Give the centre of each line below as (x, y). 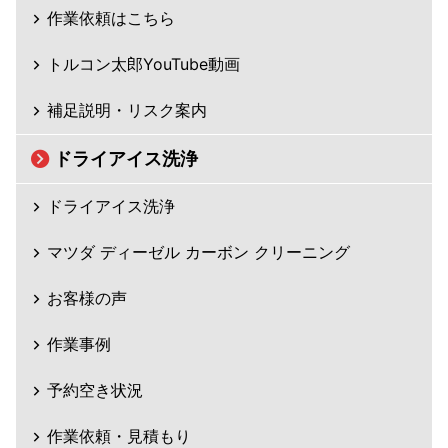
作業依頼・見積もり (119, 436)
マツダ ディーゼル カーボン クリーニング (198, 252)
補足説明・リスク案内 (127, 110)
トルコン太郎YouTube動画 (143, 64)
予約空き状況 (95, 390)
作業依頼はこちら (111, 18)
